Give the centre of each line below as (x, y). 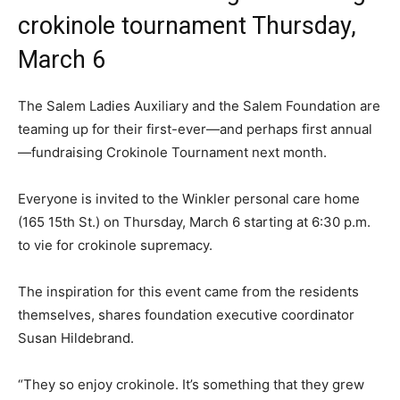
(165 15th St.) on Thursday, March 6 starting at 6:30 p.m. (194, 221)
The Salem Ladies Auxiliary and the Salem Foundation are (199, 105)
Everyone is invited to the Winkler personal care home (189, 198)
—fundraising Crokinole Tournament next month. (172, 152)
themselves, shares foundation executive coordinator (186, 314)
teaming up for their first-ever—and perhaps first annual (195, 129)
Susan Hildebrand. (76, 337)
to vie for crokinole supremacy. (115, 245)
